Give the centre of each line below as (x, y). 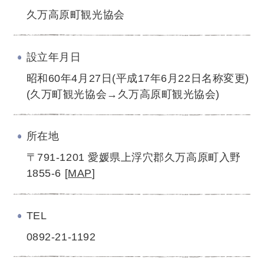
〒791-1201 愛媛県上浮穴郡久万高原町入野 (133, 158)
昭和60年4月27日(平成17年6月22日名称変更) (138, 78)
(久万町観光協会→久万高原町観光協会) (123, 94)
